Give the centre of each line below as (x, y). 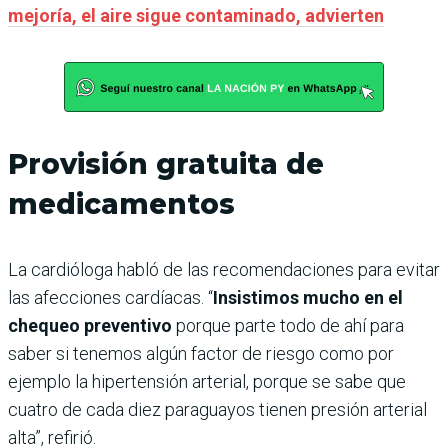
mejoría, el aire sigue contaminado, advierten (196, 15)
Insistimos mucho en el (308, 297)
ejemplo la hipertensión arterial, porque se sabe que (207, 381)
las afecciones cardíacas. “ (110, 297)
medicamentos (121, 203)
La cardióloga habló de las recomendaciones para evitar (224, 269)
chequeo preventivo (92, 325)
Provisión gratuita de (166, 163)
